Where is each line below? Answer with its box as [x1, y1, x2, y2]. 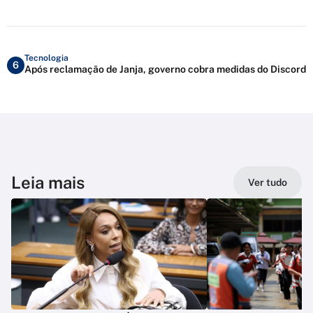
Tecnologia [24, 52, 68, 63]
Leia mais [11, 173, 85, 193]
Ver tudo [248, 177, 287, 189]
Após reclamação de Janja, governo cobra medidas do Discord [24, 63, 306, 75]
